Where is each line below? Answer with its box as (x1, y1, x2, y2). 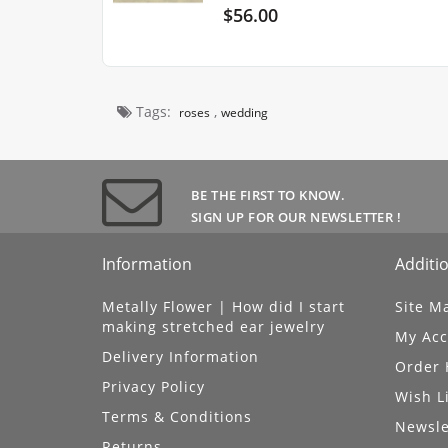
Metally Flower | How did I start (102, 297, 345, 317)
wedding (221, 104, 268, 122)
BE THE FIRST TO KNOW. (191, 186, 346, 205)
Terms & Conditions (102, 407, 252, 427)
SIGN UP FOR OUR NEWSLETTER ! (191, 208, 401, 227)
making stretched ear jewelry (102, 317, 325, 337)
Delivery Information (102, 347, 259, 367)
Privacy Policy (102, 377, 205, 397)
